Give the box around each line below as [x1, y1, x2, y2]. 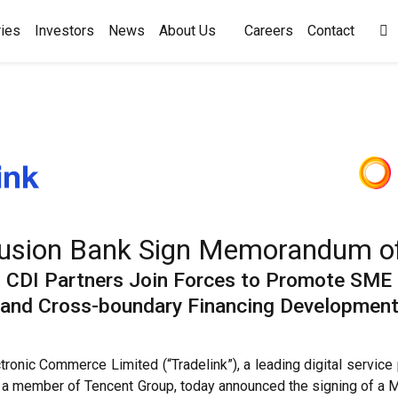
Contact [307, 22, 354, 39]
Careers [244, 22, 293, 39]
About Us [159, 22, 216, 39]
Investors [35, 22, 94, 39]
